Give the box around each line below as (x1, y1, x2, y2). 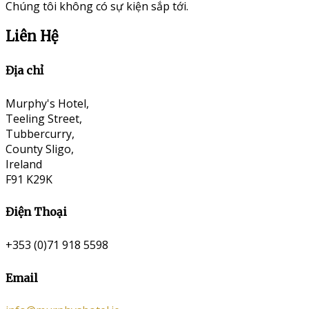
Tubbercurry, (6, 126, 74, 141)
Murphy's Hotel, (6, 95, 89, 111)
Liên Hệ (6, 28, 58, 46)
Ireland (6, 156, 42, 172)
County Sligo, (6, 141, 74, 157)
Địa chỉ (6, 63, 43, 77)
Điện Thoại (6, 205, 67, 219)
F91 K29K (6, 171, 52, 187)
